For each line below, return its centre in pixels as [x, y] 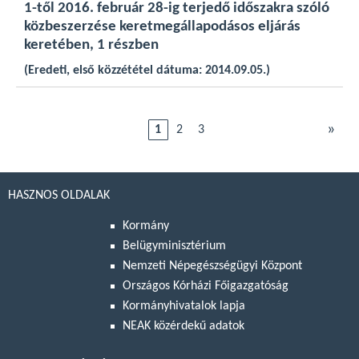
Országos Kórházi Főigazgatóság [206, 286]
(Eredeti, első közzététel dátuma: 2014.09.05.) [147, 71]
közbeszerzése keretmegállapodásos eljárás [162, 27]
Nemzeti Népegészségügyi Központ [212, 266]
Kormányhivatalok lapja [184, 307]
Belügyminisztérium [174, 246]
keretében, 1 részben [91, 45]
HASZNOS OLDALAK [59, 196]
